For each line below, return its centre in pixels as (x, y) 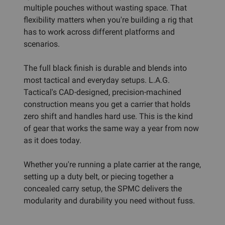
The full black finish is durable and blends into (105, 68)
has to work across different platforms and (99, 32)
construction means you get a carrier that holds (107, 104)
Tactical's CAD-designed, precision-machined (102, 92)
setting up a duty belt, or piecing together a (99, 176)
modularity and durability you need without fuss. (109, 200)
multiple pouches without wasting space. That (105, 8)
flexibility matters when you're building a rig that (108, 20)
